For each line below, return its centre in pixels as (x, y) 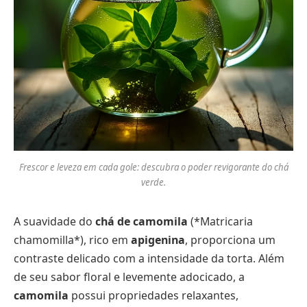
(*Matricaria (220, 222)
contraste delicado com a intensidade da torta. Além (149, 259)
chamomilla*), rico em (72, 240)
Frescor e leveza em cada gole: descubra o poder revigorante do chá (153, 168)
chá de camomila (142, 222)
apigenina (158, 240)
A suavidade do (54, 222)
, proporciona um (230, 240)
